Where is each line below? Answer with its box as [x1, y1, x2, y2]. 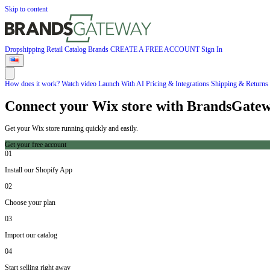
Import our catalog [5, 231, 57, 240]
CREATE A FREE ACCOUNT [110, 45, 201, 54]
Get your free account [5, 140, 66, 149]
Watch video [61, 80, 98, 88]
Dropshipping [5, 45, 46, 54]
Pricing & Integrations [146, 80, 211, 88]
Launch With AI [98, 80, 146, 88]
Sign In [201, 45, 222, 54]
